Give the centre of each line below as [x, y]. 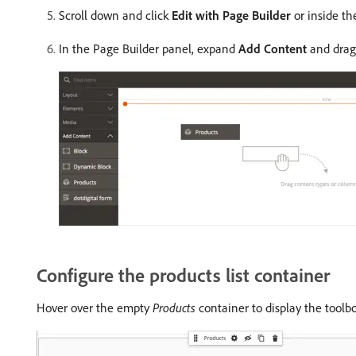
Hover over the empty [95, 308]
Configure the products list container [183, 275]
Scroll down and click [115, 15]
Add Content [273, 48]
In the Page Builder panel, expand [149, 48]
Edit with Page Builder [231, 15]
